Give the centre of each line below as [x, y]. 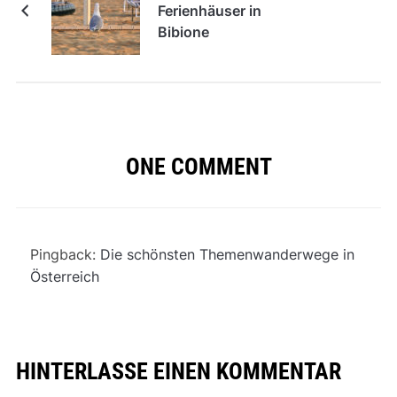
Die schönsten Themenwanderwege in [227, 254]
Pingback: [65, 254]
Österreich [64, 276]
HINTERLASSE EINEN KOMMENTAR [178, 371]
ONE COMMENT [198, 166]
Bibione [183, 31]
